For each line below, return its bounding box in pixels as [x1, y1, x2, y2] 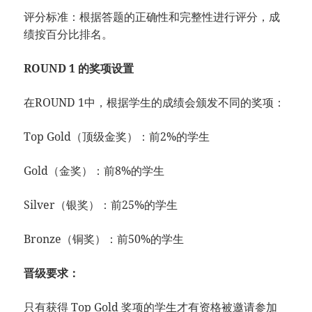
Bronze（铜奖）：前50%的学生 [24, 231, 185, 247]
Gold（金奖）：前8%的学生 [24, 163, 165, 178]
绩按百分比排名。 [24, 26, 114, 42]
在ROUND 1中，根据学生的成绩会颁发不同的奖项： [24, 95, 286, 110]
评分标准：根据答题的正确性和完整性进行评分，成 [24, 9, 281, 24]
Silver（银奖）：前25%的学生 [24, 197, 178, 212]
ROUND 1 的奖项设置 [24, 61, 134, 76]
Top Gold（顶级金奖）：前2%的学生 [24, 129, 210, 144]
